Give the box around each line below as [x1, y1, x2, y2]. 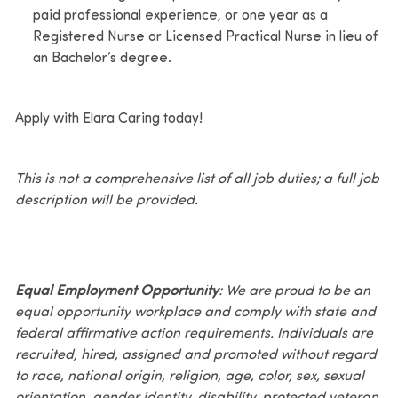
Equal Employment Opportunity [14, 283, 219, 298]
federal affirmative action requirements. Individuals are [14, 326, 373, 341]
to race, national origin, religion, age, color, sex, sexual [14, 369, 364, 384]
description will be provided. [14, 193, 198, 208]
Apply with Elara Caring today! [14, 111, 203, 126]
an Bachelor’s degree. [32, 51, 171, 66]
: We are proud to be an [218, 283, 370, 298]
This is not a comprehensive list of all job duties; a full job [14, 171, 379, 187]
